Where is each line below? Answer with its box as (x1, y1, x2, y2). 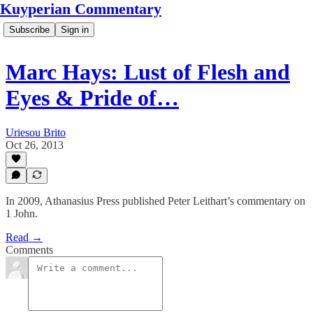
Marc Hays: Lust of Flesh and (6, 59, 290, 85)
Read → (6, 231, 43, 243)
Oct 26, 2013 (6, 138, 64, 151)
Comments (6, 244, 53, 256)
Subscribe (9, 24, 50, 35)
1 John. (6, 208, 38, 219)
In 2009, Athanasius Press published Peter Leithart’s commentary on (6, 195, 305, 207)
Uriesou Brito (6, 126, 66, 138)
